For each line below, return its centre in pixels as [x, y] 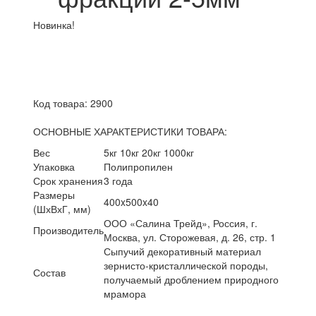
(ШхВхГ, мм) [62, 208]
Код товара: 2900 [73, 103]
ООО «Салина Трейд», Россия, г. [181, 223]
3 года [119, 180]
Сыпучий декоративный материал [183, 251]
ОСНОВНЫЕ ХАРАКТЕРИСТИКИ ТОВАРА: [130, 131]
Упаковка [54, 166]
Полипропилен [139, 166]
